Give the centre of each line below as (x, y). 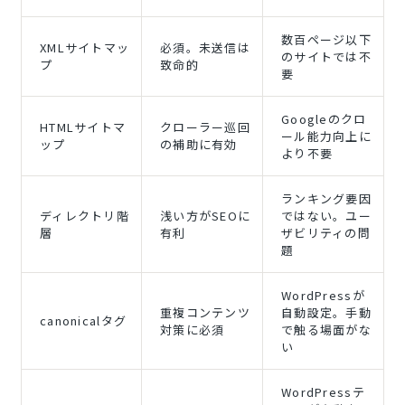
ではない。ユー (326, 215)
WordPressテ (323, 391)
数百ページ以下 (326, 39)
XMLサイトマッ (85, 47)
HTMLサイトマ (83, 127)
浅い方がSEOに (205, 215)
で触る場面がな (326, 329)
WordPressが (323, 295)
